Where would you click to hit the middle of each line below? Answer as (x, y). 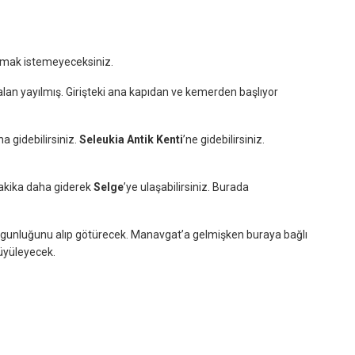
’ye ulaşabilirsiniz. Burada (186, 187)
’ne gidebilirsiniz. (224, 139)
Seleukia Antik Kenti (131, 139)
